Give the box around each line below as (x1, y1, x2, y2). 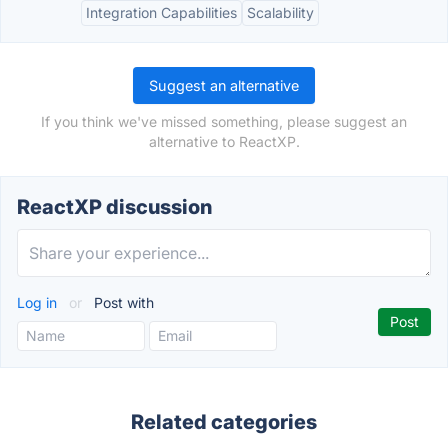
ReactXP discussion (17, 195, 212, 219)
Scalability (247, 4, 314, 21)
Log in (17, 294, 61, 311)
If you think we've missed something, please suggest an (41, 113, 407, 130)
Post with (90, 294, 154, 311)
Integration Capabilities (86, 4, 237, 21)
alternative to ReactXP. (148, 133, 300, 150)
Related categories (131, 410, 317, 434)
